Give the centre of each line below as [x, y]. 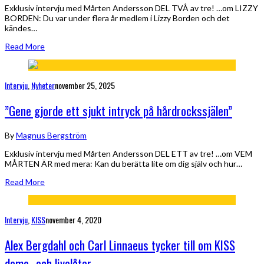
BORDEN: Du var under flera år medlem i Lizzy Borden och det [117, 18]
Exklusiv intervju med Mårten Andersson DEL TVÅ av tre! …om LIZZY [131, 8]
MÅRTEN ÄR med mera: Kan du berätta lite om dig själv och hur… [123, 163]
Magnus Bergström [51, 135]
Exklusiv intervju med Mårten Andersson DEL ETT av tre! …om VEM [128, 153]
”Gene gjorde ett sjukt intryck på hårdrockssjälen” [118, 111]
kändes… [21, 28]
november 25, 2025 [85, 85]
